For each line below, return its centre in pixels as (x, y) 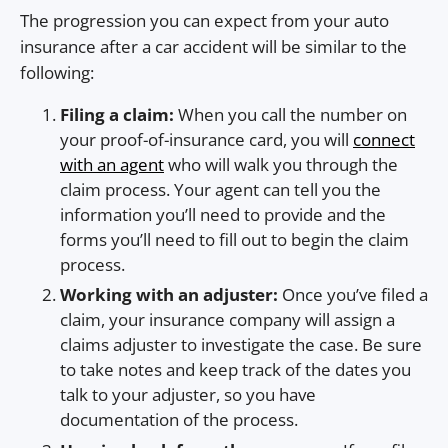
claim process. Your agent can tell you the (220, 189)
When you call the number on (292, 114)
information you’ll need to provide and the (223, 214)
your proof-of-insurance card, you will (206, 139)
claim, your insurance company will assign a (227, 320)
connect (384, 139)
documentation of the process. (181, 420)
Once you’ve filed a (353, 295)
